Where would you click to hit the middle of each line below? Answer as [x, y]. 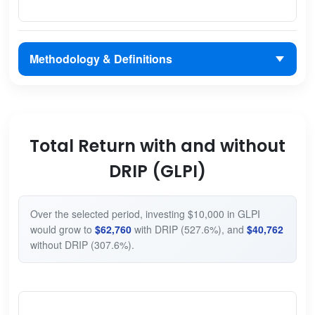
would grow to [62, 229]
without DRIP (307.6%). [82, 244]
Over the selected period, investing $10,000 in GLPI [145, 213]
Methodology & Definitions [101, 59]
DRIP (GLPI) [157, 171]
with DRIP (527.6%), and [189, 229]
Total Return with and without [157, 146]
